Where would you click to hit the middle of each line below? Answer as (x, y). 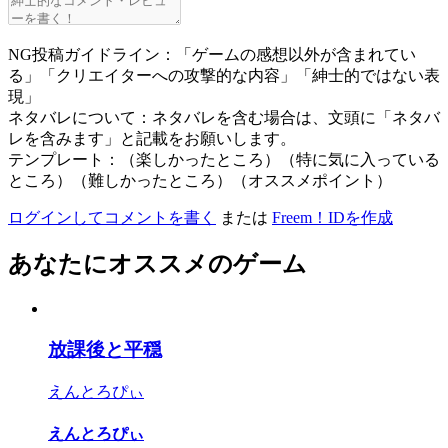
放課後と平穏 (105, 350)
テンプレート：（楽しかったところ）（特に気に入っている (224, 159)
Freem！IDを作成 (332, 217)
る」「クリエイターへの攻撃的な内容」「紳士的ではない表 (224, 75)
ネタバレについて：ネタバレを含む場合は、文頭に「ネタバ (224, 117)
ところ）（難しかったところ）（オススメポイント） (200, 180)
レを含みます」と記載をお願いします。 (152, 138)
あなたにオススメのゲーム (157, 264)
